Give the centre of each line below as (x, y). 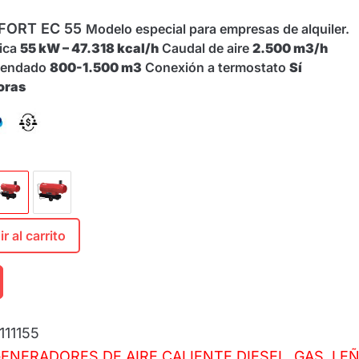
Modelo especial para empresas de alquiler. (218, 29)
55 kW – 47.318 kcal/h (89, 48)
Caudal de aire (206, 48)
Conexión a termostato (216, 68)
